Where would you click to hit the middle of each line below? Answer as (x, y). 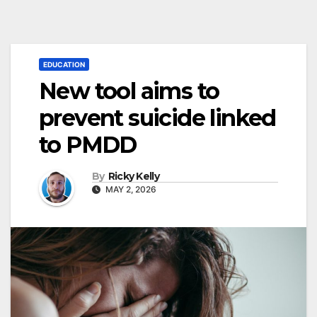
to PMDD (88, 145)
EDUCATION (64, 65)
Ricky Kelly (133, 176)
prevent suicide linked (157, 118)
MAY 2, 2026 (130, 189)
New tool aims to (129, 91)
